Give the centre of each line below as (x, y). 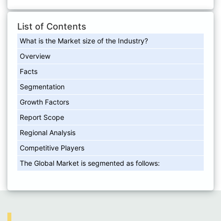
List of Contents (52, 27)
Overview (35, 56)
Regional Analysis (48, 133)
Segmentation (42, 87)
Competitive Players (52, 148)
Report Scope (42, 117)
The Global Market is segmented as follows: (90, 163)
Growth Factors (44, 102)
